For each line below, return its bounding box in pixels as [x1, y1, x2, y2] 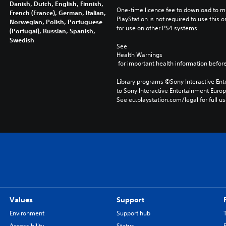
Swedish [9, 36, 34, 44]
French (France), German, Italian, [9, 9, 106, 17]
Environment [9, 209, 44, 217]
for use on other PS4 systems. [116, 24, 199, 32]
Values [9, 195, 33, 204]
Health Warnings [116, 50, 162, 59]
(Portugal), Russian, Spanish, [9, 27, 95, 35]
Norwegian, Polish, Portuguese [9, 18, 102, 26]
